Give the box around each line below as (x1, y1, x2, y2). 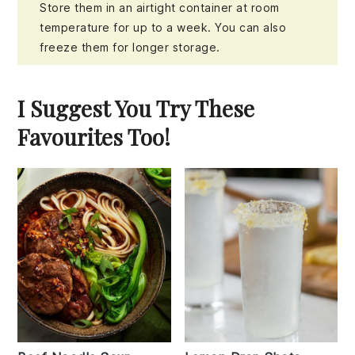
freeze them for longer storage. (40, 40, 220, 55)
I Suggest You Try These (17, 94, 255, 124)
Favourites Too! (17, 122, 171, 152)
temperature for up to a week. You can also (40, 21, 287, 35)
